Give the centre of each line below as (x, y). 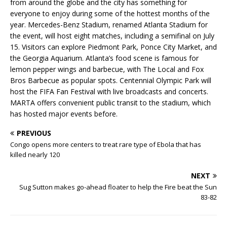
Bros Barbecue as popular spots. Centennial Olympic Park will (111, 81)
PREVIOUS (34, 133)
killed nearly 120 (35, 155)
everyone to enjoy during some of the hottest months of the (110, 14)
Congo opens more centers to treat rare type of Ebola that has (106, 145)
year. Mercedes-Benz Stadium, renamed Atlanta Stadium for (109, 25)
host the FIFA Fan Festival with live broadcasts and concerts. (109, 92)
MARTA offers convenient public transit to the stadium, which (110, 103)
